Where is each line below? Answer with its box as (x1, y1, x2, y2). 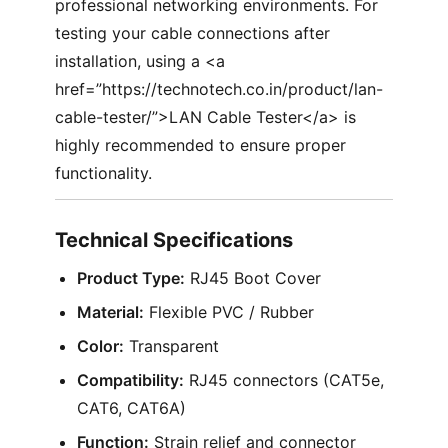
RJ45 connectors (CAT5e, (183, 370, 384, 390)
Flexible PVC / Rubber (143, 302, 314, 322)
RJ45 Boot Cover (184, 268, 321, 288)
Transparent (123, 336, 219, 356)
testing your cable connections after (54, 23, 330, 43)
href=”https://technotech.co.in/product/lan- (54, 79, 383, 99)
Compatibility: (76, 370, 184, 390)
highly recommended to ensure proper (54, 135, 346, 155)
